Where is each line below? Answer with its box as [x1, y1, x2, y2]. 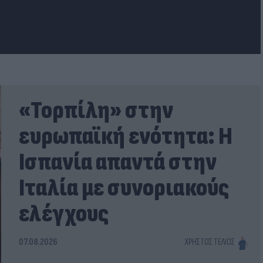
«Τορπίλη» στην [18, 96, 173, 126]
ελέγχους [18, 199, 109, 230]
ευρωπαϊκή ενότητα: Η [18, 122, 232, 152]
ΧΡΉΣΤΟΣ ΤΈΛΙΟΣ [184, 237, 235, 248]
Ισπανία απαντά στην [18, 147, 217, 178]
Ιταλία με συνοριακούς [18, 173, 230, 204]
